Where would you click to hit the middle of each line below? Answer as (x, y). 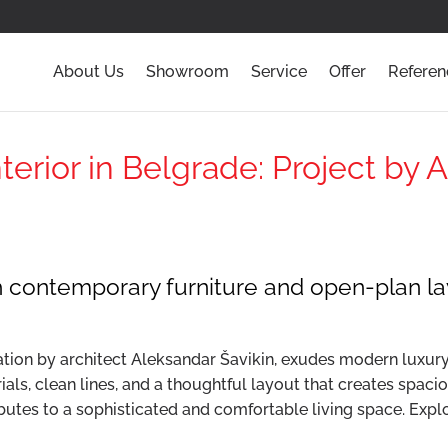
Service (278, 71)
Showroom (187, 71)
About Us (88, 71)
